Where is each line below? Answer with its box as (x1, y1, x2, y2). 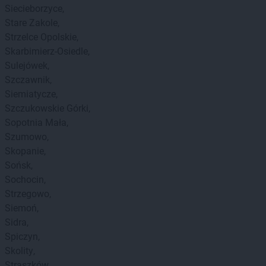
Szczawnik (5, 74, 50, 85)
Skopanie (5, 145, 44, 157)
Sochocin (5, 174, 44, 185)
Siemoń (5, 202, 37, 214)
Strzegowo (5, 188, 49, 199)
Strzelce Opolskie (5, 31, 77, 43)
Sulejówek (5, 60, 47, 71)
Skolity (5, 245, 33, 256)
